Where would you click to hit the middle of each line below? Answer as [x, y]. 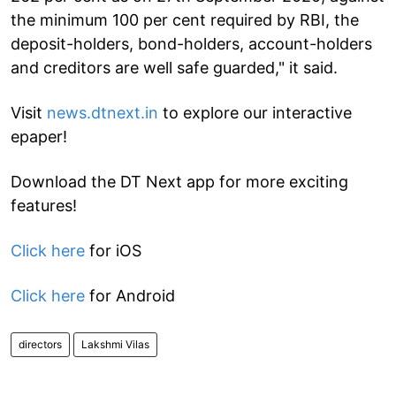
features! [44, 205]
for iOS [113, 250]
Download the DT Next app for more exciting [179, 181]
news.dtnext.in [103, 112]
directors [40, 344]
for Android [130, 295]
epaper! [39, 136]
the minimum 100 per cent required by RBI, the [185, 19]
